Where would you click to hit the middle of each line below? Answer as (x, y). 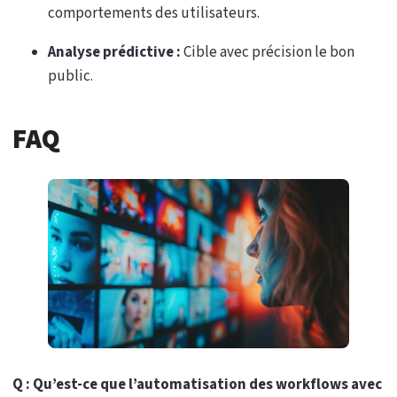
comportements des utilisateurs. (154, 13)
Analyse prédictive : (114, 52)
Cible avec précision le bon (268, 52)
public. (70, 76)
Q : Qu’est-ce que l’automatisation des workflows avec (197, 384)
